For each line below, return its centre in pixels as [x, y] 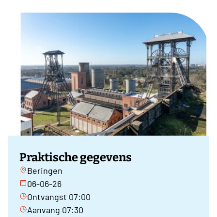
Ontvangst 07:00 [59, 197]
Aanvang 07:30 [55, 210]
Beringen [45, 171]
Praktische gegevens [76, 158]
